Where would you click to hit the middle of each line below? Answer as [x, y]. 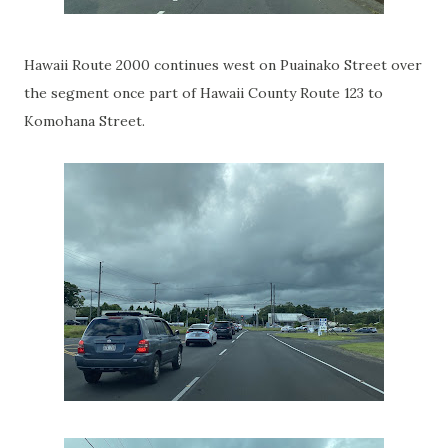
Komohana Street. [88, 121]
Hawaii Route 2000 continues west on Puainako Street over [223, 65]
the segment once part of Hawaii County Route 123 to [203, 93]
